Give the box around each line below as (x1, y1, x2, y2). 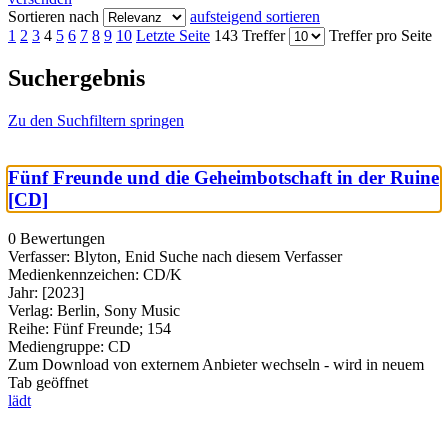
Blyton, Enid (74, 247, 155, 265)
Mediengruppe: (8, 337, 108, 355)
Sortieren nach (8, 7, 99, 25)
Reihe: (8, 319, 49, 337)
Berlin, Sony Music (57, 301, 180, 319)
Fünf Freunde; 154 (49, 319, 171, 337)
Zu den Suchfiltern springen (8, 112, 184, 130)
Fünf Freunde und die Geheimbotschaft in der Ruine (8, 167, 439, 189)
